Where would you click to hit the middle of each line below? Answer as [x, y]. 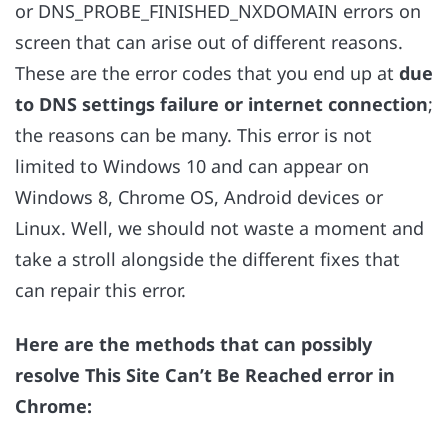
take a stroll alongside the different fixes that [207, 259]
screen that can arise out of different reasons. [209, 42]
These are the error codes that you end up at [207, 73]
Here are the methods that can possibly [193, 344]
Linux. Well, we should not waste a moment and [219, 228]
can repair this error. [103, 290]
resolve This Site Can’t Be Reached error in [205, 375]
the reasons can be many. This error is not [193, 135]
